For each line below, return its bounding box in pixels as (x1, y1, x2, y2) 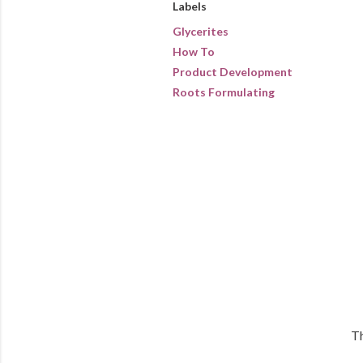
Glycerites (172, 23, 228, 38)
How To (172, 44, 215, 58)
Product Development (172, 64, 293, 79)
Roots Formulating (172, 84, 275, 99)
